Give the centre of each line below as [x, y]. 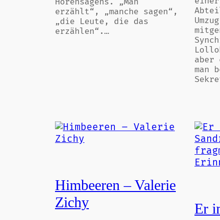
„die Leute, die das [102, 22]
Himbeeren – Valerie [115, 185]
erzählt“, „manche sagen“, [116, 12]
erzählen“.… [82, 31]
